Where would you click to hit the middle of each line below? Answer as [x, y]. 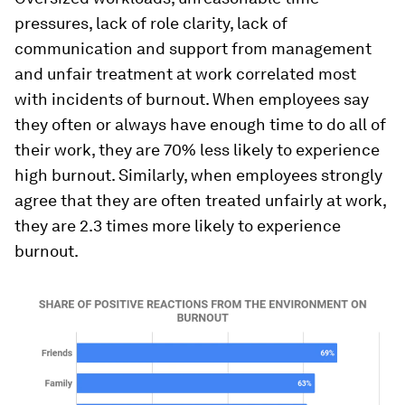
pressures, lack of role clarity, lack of [151, 23]
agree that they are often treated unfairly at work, [200, 200]
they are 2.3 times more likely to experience [178, 225]
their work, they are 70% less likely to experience [197, 149]
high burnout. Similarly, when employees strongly [198, 174]
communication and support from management [193, 48]
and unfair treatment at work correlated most [185, 73]
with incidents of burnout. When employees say [192, 99]
